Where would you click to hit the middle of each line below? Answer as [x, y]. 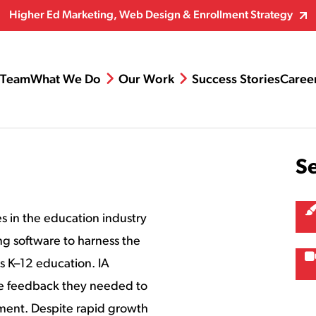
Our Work [146, 80]
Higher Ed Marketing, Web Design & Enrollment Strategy [151, 16]
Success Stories [236, 80]
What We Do [66, 80]
